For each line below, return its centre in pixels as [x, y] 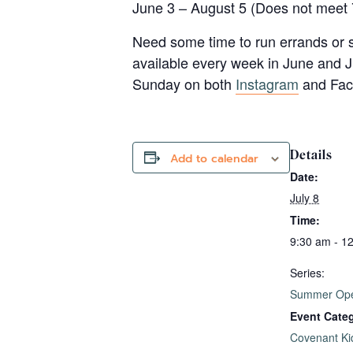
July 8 [305, 197]
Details [311, 154]
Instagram [267, 83]
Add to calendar [214, 158]
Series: [307, 272]
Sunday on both [184, 83]
